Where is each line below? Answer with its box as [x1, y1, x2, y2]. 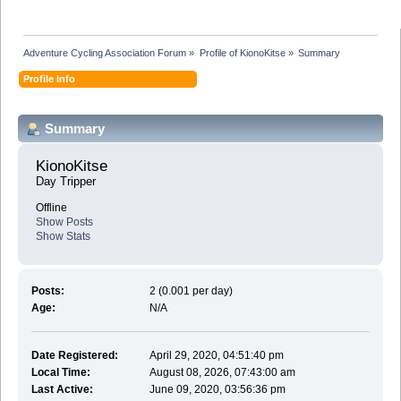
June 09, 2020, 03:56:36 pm [149, 382, 286, 396]
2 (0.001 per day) [149, 284, 234, 297]
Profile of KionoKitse [199, 47, 286, 58]
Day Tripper [36, 175, 96, 189]
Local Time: [30, 365, 90, 379]
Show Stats [36, 230, 90, 243]
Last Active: [30, 382, 93, 396]
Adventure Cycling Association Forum [23, 47, 187, 58]
